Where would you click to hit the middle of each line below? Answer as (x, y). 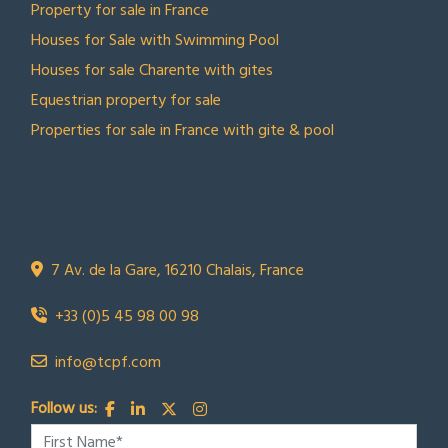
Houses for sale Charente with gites (152, 70)
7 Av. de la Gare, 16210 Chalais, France (177, 270)
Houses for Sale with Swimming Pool (155, 40)
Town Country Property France (228, 211)
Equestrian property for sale (126, 100)
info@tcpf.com (108, 362)
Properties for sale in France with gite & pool (182, 130)
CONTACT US (84, 171)
